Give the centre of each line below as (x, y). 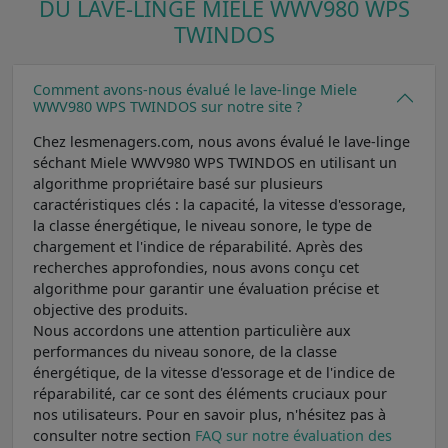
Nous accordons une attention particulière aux (192, 330)
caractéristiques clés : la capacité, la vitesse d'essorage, (219, 204)
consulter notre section (114, 435)
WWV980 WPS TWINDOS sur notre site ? (167, 106)
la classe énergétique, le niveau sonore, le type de (202, 225)
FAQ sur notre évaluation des (293, 435)
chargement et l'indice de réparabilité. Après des (198, 246)
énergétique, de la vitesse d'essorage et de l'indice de (214, 372)
